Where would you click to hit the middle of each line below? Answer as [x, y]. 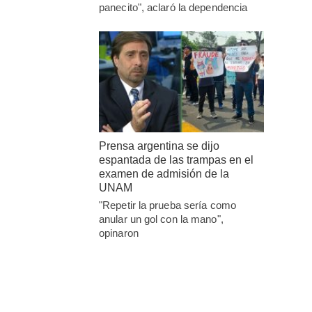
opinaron [119, 233]
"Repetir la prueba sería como [167, 205]
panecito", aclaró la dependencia [173, 8]
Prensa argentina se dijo [159, 146]
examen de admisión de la [164, 173]
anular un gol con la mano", [161, 219]
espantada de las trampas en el [176, 159]
